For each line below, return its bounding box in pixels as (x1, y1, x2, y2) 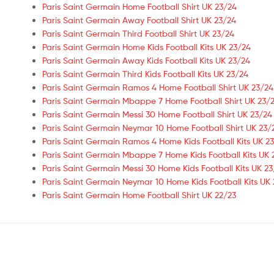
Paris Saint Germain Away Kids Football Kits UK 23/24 (42, 54, 250, 65)
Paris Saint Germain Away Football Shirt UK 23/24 (42, 14, 236, 25)
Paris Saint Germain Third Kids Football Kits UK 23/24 (42, 68, 248, 79)
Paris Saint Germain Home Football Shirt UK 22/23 (42, 189, 236, 200)
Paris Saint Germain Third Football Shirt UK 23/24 (42, 28, 234, 39)
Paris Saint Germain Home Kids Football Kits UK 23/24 (42, 41, 251, 52)
